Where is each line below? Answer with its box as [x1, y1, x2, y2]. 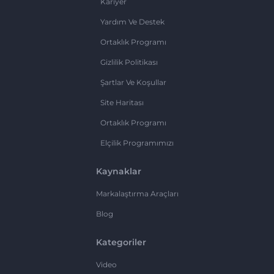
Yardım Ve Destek [100, 17, 165, 26]
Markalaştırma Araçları [95, 188, 179, 198]
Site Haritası [100, 97, 144, 107]
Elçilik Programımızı [100, 138, 174, 147]
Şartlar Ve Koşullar [100, 77, 166, 87]
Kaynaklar [95, 165, 141, 177]
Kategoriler [95, 236, 146, 248]
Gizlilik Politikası [100, 57, 158, 67]
